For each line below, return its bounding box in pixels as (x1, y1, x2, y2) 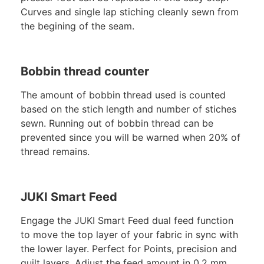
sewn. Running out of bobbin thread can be (21, 117, 213, 129)
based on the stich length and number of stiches (21, 103, 236, 115)
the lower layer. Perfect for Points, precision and (21, 242, 237, 255)
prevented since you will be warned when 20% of (21, 131, 240, 143)
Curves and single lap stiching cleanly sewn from (21, 6, 239, 18)
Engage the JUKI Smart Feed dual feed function (21, 214, 233, 226)
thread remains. (21, 145, 90, 157)
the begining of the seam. (21, 20, 134, 32)
